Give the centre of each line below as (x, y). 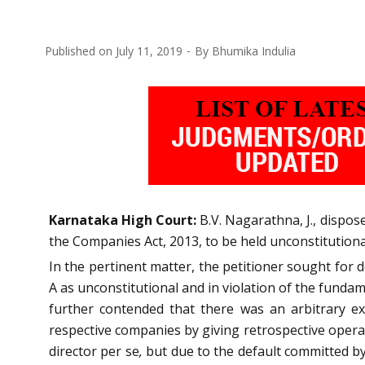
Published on (80, 51)
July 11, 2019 (149, 51)
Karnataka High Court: (123, 220)
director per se (94, 351)
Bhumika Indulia (254, 51)
